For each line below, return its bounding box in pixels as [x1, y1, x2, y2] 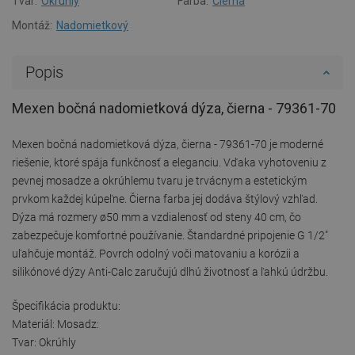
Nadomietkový [56, 18, 128, 32]
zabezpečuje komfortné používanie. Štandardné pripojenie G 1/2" [12, 228, 328, 242]
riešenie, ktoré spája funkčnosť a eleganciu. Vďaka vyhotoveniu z [12, 155, 326, 169]
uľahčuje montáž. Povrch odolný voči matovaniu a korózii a [12, 246, 300, 260]
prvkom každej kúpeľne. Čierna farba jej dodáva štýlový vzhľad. [12, 192, 318, 205]
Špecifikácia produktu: [12, 299, 120, 312]
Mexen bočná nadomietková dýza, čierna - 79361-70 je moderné [12, 137, 323, 151]
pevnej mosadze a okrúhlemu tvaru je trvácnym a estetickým [12, 174, 307, 187]
